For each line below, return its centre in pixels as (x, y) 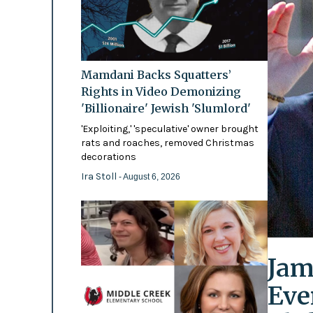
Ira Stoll (100, 176)
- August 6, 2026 (149, 176)
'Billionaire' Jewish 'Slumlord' (166, 108)
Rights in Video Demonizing (161, 91)
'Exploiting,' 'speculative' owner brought (169, 129)
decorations (108, 156)
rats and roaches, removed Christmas (167, 143)
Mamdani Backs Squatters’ (156, 74)
